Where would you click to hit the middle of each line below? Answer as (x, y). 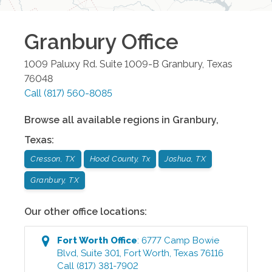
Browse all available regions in (98, 120)
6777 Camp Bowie (181, 240)
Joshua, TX (185, 158)
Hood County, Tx (120, 158)
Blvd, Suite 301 (89, 253)
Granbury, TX (55, 180)
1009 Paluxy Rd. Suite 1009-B (92, 64)
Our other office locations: (86, 211)
